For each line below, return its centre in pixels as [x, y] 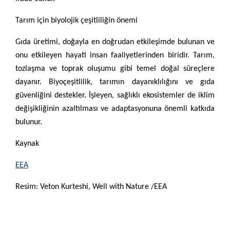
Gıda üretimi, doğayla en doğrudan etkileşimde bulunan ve [115, 42]
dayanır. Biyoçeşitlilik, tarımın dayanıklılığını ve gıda [115, 82]
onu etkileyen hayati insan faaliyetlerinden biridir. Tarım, [115, 56]
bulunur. [29, 122]
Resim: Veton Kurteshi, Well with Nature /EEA [91, 187]
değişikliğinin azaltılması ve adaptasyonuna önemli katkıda [115, 109]
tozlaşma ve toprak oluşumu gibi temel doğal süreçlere [115, 69]
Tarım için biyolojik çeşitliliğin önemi [76, 21]
